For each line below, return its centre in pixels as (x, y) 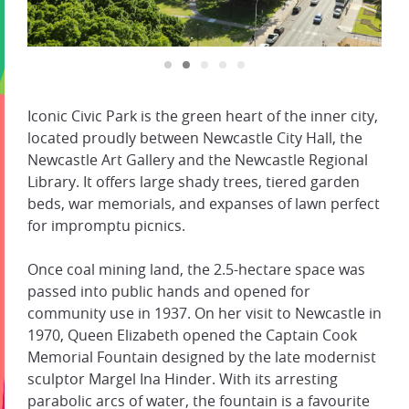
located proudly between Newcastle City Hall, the (195, 138)
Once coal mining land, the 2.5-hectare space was (196, 269)
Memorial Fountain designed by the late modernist (202, 357)
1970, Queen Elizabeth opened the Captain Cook (192, 335)
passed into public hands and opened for (169, 291)
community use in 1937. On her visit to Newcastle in (204, 313)
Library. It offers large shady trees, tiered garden (194, 182)
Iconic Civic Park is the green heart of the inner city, (203, 116)
